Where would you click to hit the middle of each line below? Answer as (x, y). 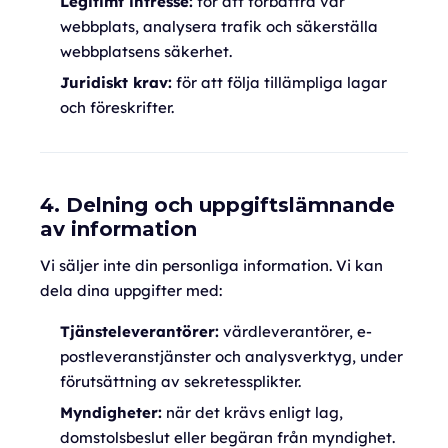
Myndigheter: (111, 412)
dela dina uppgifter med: (131, 290)
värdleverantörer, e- (295, 331)
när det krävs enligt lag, (252, 412)
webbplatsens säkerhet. (146, 51)
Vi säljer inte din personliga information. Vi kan (211, 265)
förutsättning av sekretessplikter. (180, 381)
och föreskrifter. (117, 107)
